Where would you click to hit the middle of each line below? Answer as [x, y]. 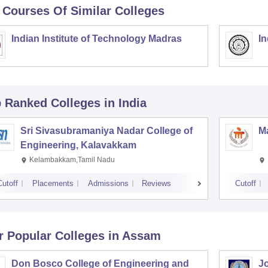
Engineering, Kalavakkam [78, 145]
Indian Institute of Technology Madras [96, 39]
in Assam [134, 236]
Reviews [156, 183]
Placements [53, 183]
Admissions [108, 183]
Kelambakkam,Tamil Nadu [72, 160]
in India [125, 103]
